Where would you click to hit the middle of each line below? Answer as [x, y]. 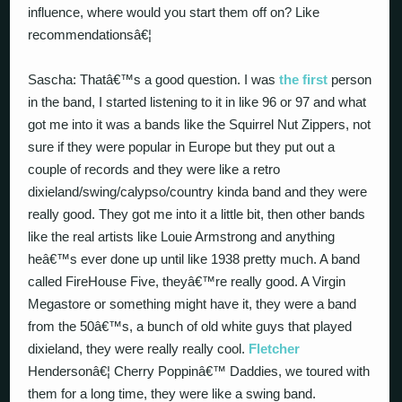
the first [304, 79]
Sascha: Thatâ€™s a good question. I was [154, 79]
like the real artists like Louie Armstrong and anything [182, 236]
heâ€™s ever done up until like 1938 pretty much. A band [194, 259]
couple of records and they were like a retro [154, 169]
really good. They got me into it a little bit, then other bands [197, 214]
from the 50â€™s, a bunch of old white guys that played [190, 326]
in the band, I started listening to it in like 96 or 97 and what [197, 102]
